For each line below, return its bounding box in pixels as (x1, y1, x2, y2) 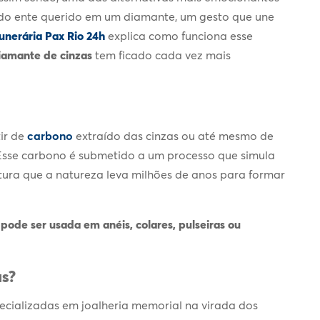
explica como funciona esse (108, 28, 253, 43)
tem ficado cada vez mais (95, 47, 231, 62)
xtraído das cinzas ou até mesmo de (82, 128, 274, 143)
